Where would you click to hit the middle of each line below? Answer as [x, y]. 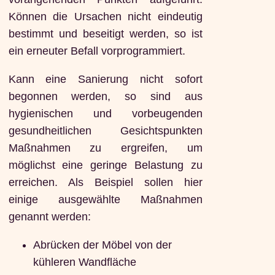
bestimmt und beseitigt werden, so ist [105, 34]
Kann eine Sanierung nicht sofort [105, 79]
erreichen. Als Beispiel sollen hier [105, 183]
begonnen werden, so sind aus [105, 97]
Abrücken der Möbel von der [102, 245]
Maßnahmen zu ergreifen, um [105, 148]
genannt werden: [49, 217]
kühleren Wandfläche [84, 262]
